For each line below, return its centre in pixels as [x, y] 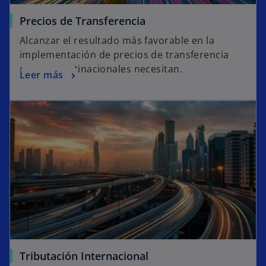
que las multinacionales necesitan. [101, 69]
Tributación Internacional [84, 256]
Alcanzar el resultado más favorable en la [117, 41]
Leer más [42, 75]
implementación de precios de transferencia [124, 55]
